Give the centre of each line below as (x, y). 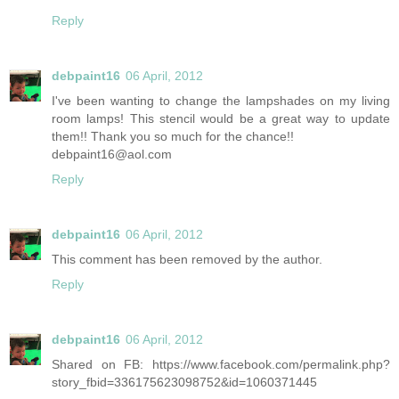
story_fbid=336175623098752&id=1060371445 (184, 383)
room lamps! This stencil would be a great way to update (221, 119)
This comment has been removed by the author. (187, 260)
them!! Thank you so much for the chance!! (173, 137)
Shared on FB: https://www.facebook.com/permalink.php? (221, 365)
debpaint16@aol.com (112, 155)
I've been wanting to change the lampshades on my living (221, 101)
